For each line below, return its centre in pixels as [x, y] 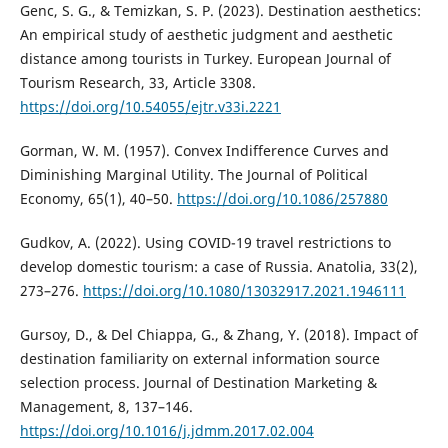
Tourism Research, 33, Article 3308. [137, 82]
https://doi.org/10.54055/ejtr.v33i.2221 [150, 106]
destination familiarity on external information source [199, 359]
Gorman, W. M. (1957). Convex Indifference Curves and [204, 150]
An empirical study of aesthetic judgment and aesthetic [206, 34]
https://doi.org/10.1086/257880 [282, 198]
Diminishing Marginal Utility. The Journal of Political [193, 174]
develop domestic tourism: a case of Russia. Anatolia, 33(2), [218, 267]
